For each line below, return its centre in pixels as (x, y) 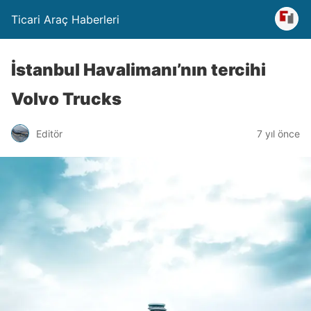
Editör (49, 133)
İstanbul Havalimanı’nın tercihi (138, 70)
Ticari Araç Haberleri (65, 19)
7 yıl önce (278, 133)
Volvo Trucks (66, 99)
